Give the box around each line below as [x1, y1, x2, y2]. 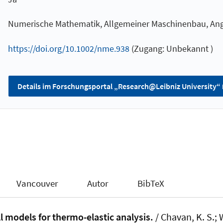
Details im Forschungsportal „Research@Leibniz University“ [17, 81, 221, 92]
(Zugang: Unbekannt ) [129, 42, 213, 54]
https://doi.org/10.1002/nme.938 [7, 42, 129, 54]
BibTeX [137, 177, 164, 190]
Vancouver [16, 177, 59, 190]
